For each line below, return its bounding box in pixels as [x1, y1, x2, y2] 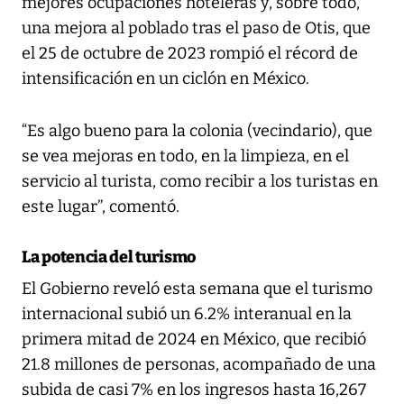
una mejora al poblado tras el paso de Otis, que [22, 17, 371, 38]
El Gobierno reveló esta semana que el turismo [22, 278, 372, 298]
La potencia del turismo [22, 246, 197, 267]
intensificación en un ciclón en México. [22, 68, 309, 88]
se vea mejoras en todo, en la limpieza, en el [22, 145, 349, 166]
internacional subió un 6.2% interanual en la [22, 303, 352, 324]
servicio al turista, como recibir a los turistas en [22, 170, 378, 191]
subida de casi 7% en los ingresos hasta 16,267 [22, 379, 366, 399]
